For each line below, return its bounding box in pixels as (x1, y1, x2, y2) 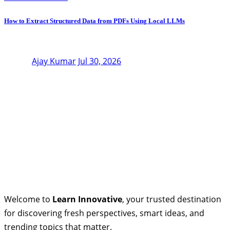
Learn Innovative (52, 193, 122, 205)
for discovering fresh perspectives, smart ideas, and (4, 207, 204, 219)
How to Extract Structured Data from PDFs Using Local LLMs (4, 17, 185, 25)
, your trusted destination (122, 193, 221, 205)
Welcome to (4, 193, 52, 205)
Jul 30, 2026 (78, 55, 121, 67)
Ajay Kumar (32, 55, 76, 67)
